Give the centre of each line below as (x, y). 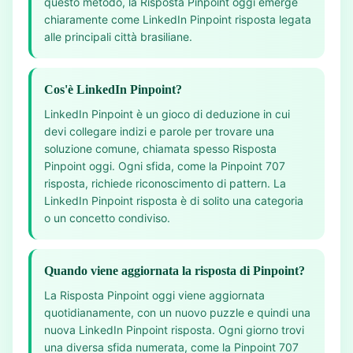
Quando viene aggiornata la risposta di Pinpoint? (175, 271)
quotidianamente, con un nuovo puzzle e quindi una (177, 312)
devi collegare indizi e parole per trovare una (159, 131)
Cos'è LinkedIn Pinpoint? (113, 89)
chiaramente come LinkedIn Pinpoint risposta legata (178, 19)
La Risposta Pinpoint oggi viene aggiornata (154, 295)
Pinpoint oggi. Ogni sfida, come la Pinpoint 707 (165, 166)
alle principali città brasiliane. (118, 37)
